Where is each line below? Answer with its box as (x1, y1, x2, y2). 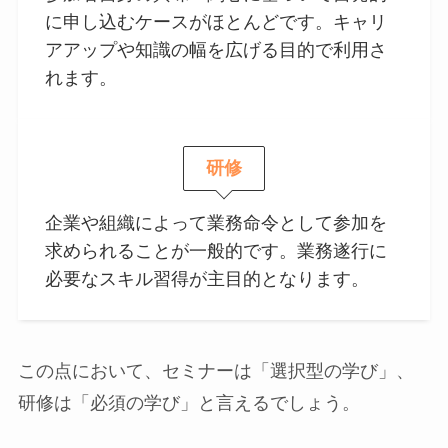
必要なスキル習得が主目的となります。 (44, 268, 369, 289)
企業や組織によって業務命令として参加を (44, 212, 387, 233)
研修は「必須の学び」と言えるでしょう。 (17, 393, 360, 414)
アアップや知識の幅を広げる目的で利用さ (44, 40, 387, 61)
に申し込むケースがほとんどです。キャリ (44, 12, 387, 33)
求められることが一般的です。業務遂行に (44, 240, 387, 261)
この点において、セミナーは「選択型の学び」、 (17, 361, 414, 382)
